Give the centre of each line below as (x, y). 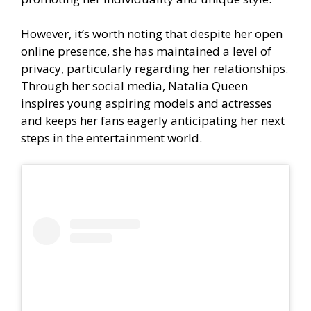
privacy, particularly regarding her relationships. (154, 69)
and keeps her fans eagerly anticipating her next (153, 121)
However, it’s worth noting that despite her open (152, 34)
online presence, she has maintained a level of (146, 51)
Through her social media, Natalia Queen (134, 86)
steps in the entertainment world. (111, 138)
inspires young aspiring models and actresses (146, 103)
